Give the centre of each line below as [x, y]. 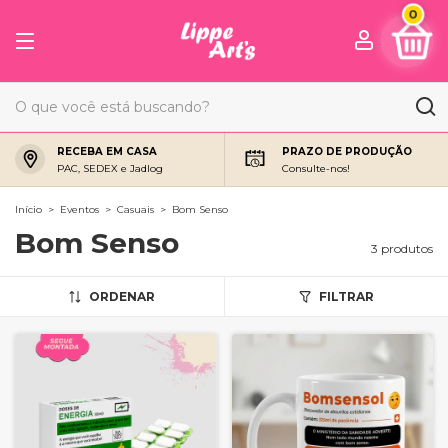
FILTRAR [346, 296]
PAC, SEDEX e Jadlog [110, 168]
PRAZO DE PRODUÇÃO [346, 151]
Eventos [79, 209]
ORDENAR [121, 296]
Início [28, 209]
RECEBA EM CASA [107, 151]
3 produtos [402, 248]
